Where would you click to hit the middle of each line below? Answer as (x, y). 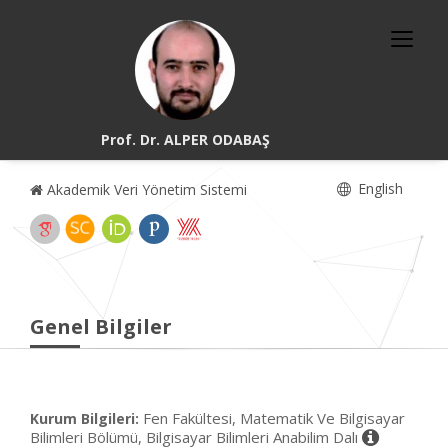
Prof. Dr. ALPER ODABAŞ (185, 139)
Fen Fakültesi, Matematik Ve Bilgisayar (274, 418)
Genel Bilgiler (101, 326)
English (378, 188)
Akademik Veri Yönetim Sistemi (145, 189)
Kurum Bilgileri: (84, 418)
